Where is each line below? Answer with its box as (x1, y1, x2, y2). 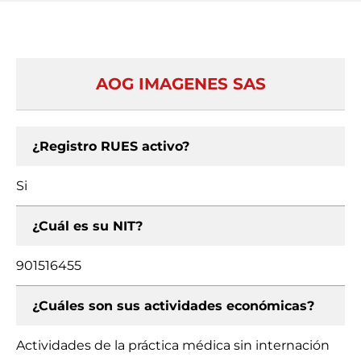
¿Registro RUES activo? (32, 139, 189, 154)
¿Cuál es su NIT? (32, 218, 143, 234)
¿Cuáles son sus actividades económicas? (32, 298, 314, 313)
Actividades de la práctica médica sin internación (16, 338, 330, 353)
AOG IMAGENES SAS (95, 74, 266, 93)
